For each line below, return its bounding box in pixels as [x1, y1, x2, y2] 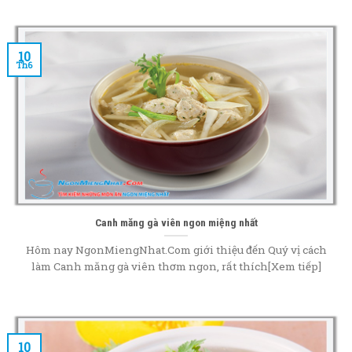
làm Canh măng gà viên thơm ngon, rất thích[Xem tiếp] [31, 258, 321, 273]
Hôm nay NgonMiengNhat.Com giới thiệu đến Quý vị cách [25, 242, 327, 257]
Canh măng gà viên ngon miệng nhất [94, 215, 258, 229]
